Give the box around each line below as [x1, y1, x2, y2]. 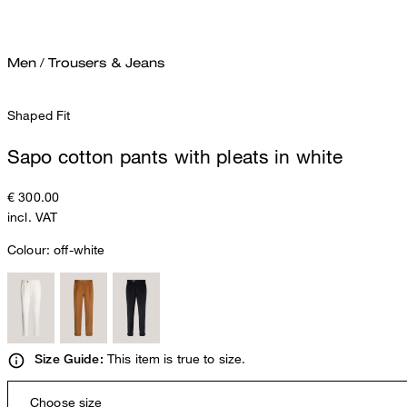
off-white [54, 242, 105, 258]
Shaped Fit [7, 107, 71, 124]
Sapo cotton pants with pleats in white [7, 144, 343, 167]
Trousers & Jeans [48, 55, 165, 71]
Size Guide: [35, 352, 104, 367]
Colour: [7, 242, 55, 258]
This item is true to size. [103, 351, 246, 367]
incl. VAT [7, 209, 58, 225]
